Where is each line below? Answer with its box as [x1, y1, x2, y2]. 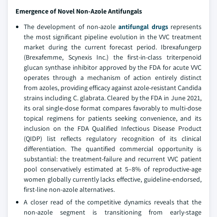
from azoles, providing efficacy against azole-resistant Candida [24, 83, 201, 92]
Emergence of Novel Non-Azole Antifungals [15, 7, 142, 15]
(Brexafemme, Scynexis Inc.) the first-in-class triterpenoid [24, 53, 201, 62]
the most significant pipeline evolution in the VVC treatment [24, 32, 201, 41]
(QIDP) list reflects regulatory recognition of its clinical [24, 134, 201, 143]
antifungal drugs [118, 22, 168, 31]
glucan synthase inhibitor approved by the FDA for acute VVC [24, 63, 201, 72]
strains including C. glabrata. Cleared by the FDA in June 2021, [24, 93, 201, 102]
